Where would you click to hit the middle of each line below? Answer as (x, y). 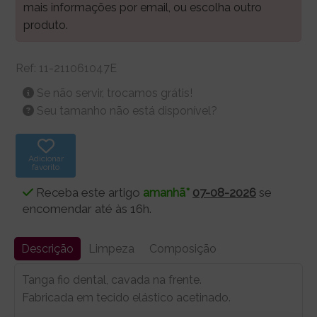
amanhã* (166, 192)
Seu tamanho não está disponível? (127, 110)
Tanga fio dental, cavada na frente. (112, 279)
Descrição (47, 248)
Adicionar (46, 158)
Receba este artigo (88, 192)
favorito (46, 167)
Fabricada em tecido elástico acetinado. (126, 297)
